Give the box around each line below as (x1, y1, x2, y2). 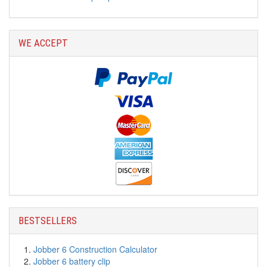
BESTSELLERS (18, 215, 77, 226)
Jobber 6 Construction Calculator (33, 243, 157, 255)
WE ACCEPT (18, 37, 68, 49)
